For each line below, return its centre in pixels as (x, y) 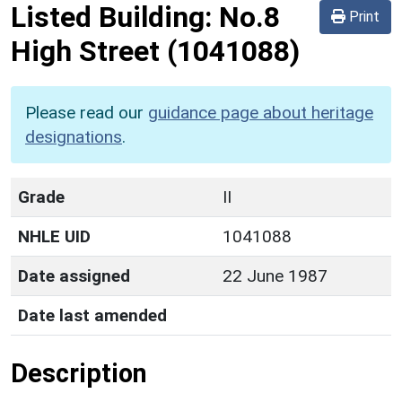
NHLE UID (54, 236)
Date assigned (74, 275)
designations (74, 136)
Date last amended (92, 315)
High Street (85, 51)
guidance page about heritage (261, 112)
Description (79, 373)
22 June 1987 (275, 275)
